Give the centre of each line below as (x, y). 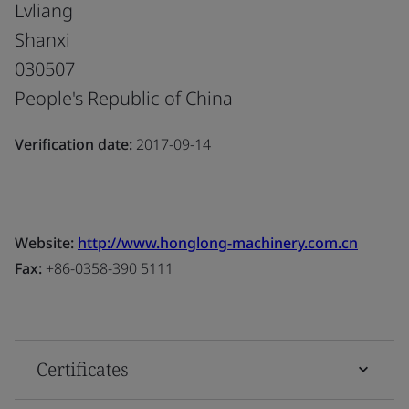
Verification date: (73, 144)
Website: (46, 242)
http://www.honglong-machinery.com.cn (218, 242)
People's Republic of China (124, 98)
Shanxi (42, 39)
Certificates (83, 369)
